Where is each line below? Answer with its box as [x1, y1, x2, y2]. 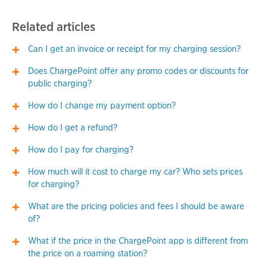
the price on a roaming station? [28, 248, 148, 259]
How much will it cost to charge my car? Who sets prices [28, 166, 243, 178]
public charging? [28, 78, 92, 89]
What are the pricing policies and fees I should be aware [28, 201, 245, 212]
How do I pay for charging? [28, 144, 134, 156]
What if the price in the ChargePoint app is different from [28, 235, 249, 247]
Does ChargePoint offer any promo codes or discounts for [28, 66, 249, 77]
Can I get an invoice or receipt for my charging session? [28, 44, 241, 55]
